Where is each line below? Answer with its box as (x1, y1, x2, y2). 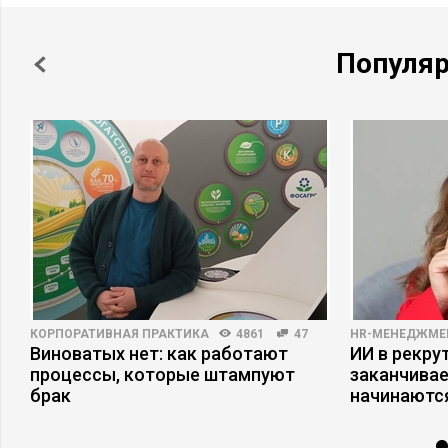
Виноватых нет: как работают (30, 343, 288, 364)
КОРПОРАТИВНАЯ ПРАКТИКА (30, 327, 209, 341)
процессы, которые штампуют (30, 364, 295, 385)
